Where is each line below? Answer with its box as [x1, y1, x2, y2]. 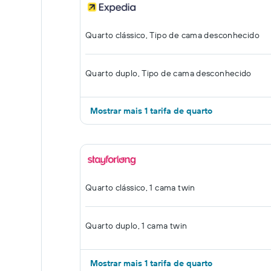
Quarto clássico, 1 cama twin [85, 182, 195, 193]
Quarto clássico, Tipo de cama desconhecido [85, 30, 260, 41]
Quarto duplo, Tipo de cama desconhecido [85, 68, 252, 79]
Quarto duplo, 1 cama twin [85, 220, 188, 231]
